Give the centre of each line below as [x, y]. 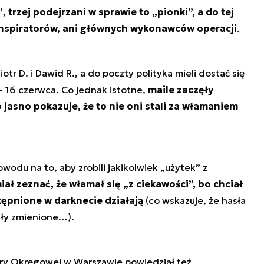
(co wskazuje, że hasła [194, 201]
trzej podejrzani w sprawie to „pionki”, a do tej [121, 12]
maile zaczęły [180, 90]
